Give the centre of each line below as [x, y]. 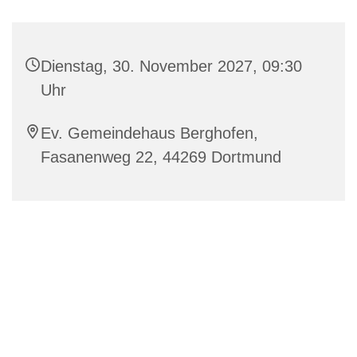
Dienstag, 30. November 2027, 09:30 [171, 67]
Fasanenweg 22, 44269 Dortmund [161, 157]
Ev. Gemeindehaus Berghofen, [149, 133]
